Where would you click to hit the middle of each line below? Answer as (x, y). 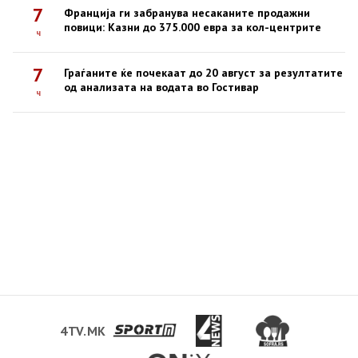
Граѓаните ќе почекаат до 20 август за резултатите (203, 72)
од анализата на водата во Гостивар (161, 87)
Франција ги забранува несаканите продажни (187, 12)
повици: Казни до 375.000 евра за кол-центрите (193, 27)
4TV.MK (83, 330)
